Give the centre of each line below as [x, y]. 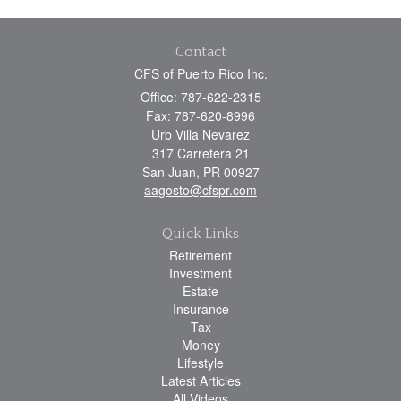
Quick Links [200, 233]
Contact [200, 51]
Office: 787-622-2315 [200, 96]
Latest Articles [200, 380]
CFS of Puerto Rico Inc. [200, 73]
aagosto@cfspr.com [200, 189]
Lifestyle [200, 362]
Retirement [200, 255]
